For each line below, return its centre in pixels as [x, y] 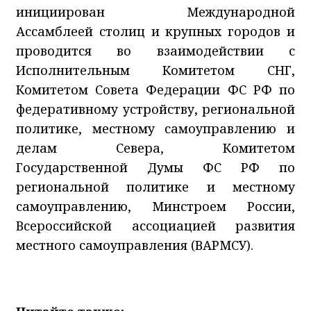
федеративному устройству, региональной [155, 109]
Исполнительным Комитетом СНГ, [155, 70]
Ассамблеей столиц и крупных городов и [155, 31]
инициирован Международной [155, 11]
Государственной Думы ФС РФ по [155, 167]
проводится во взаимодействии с [155, 50]
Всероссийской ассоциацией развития [155, 225]
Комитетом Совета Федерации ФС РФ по [155, 89]
